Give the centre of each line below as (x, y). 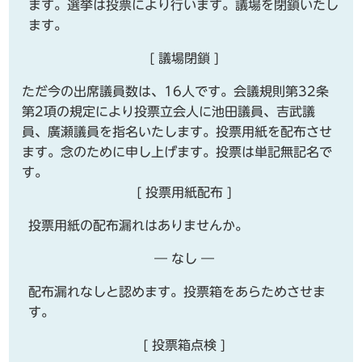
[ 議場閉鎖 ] (184, 58)
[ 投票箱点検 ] (184, 345)
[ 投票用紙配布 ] (184, 192)
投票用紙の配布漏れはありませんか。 (139, 225)
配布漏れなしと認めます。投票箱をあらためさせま (177, 291)
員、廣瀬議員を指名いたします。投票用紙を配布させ (177, 131)
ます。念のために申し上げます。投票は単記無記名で (177, 152)
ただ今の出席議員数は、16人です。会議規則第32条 (176, 91)
